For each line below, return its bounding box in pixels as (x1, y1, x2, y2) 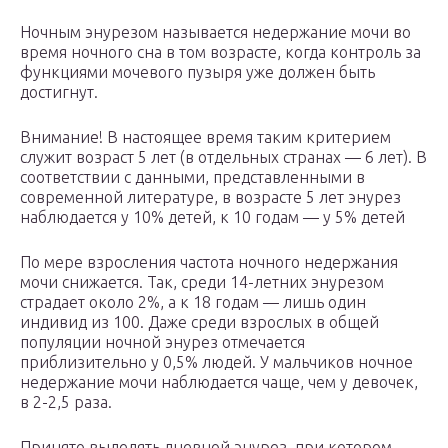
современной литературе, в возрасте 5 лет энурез (20, 188, 401, 207)
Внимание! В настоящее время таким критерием (20, 128, 391, 147)
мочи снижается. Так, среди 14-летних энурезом (20, 273, 384, 292)
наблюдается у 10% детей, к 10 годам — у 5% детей (20, 208, 405, 227)
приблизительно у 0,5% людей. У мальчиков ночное (20, 353, 413, 372)
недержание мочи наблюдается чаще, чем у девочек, (20, 373, 418, 392)
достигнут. (20, 83, 98, 102)
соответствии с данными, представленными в (20, 168, 365, 187)
